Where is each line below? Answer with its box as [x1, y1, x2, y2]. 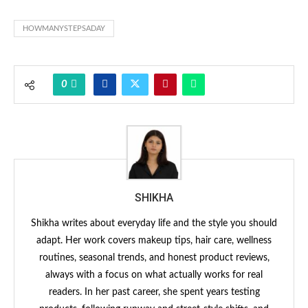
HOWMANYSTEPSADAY [23, 24, 105, 32]
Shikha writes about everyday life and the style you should [31, 218, 277, 228]
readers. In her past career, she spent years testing [48, 287, 260, 297]
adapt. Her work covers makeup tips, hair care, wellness [36, 235, 272, 245]
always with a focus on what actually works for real [45, 269, 263, 280]
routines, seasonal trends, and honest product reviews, [38, 252, 269, 263]
